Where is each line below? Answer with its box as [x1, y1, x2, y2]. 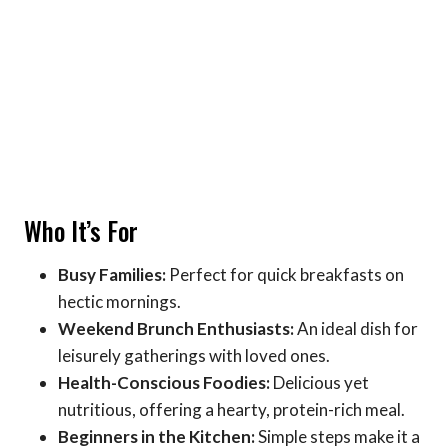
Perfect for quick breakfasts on [166, 264, 404, 286]
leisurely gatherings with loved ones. [58, 345, 330, 367]
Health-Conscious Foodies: [58, 372, 270, 394]
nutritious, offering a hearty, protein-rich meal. [58, 399, 405, 421]
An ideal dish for [294, 318, 418, 340]
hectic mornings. [58, 291, 181, 313]
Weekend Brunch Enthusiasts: [58, 318, 294, 340]
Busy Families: [58, 264, 166, 286]
